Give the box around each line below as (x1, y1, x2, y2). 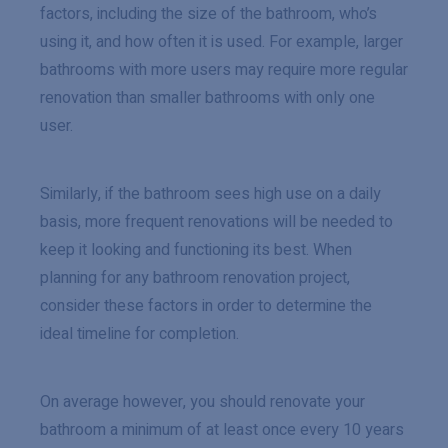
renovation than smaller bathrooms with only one (40, 86, 375, 110)
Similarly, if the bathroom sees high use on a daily (40, 182, 381, 206)
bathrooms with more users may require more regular (40, 58, 408, 82)
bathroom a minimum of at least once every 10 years (40, 418, 404, 442)
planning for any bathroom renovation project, (40, 266, 350, 290)
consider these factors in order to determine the (40, 294, 372, 318)
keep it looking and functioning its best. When (40, 238, 352, 262)
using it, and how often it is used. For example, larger (40, 30, 403, 54)
